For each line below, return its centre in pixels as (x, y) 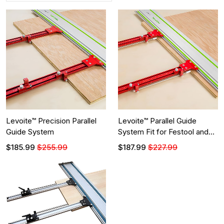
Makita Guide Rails (149, 143)
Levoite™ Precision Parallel (51, 121)
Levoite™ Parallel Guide (157, 121)
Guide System (30, 132)
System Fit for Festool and (163, 132)
